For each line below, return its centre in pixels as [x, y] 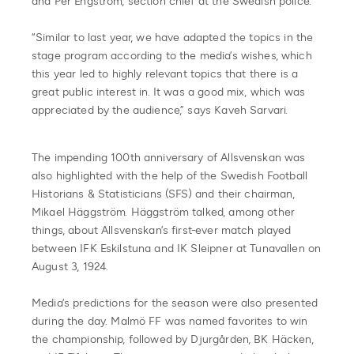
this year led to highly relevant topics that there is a [165, 73]
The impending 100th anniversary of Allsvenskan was [169, 157]
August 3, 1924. [70, 266]
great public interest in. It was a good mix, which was [169, 92]
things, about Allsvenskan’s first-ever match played [162, 230]
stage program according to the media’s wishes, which [172, 55]
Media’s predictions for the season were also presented [175, 303]
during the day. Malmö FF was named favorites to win [170, 321]
